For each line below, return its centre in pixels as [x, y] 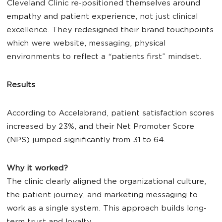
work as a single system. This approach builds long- [107, 209]
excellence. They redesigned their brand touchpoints [110, 30]
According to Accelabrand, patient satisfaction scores [110, 114]
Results [21, 85]
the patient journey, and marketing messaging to [102, 195]
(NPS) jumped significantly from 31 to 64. [87, 140]
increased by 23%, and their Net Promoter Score [100, 127]
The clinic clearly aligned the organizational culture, [106, 182]
